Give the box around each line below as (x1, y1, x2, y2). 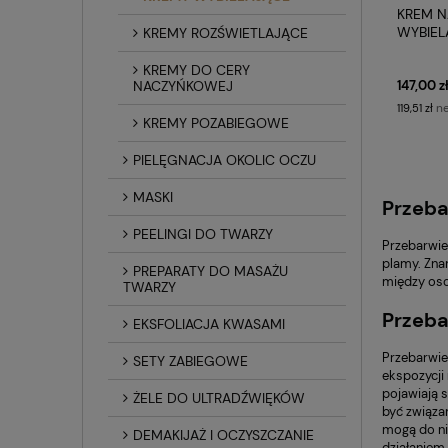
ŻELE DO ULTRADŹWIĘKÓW (133, 388, 305, 407)
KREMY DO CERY (143, 60, 250, 79)
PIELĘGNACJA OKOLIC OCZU (133, 150, 316, 169)
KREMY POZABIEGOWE (143, 113, 289, 132)
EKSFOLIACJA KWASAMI (133, 314, 285, 333)
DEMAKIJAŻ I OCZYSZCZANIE (133, 425, 314, 444)
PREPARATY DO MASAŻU (133, 261, 288, 280)
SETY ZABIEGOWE (133, 351, 248, 370)
